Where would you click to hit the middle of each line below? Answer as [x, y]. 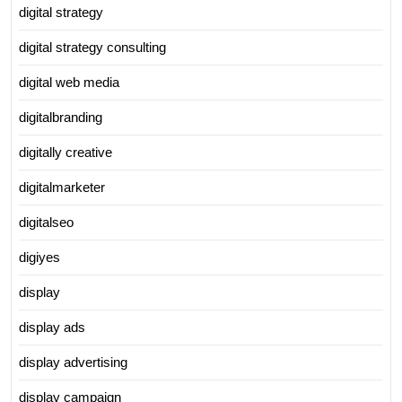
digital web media [69, 83]
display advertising [73, 363]
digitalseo [46, 223]
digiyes [39, 258]
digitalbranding [61, 118]
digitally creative [66, 153]
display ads [52, 328]
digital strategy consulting [92, 48]
